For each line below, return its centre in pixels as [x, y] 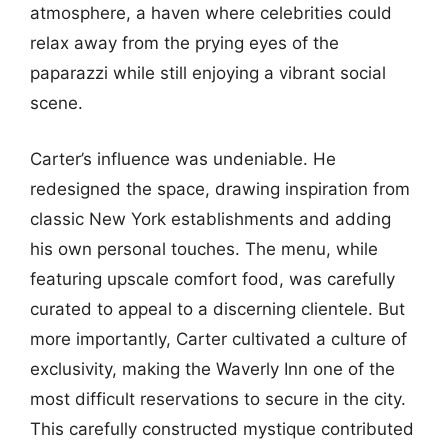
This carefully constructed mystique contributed [222, 428]
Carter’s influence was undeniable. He [183, 158]
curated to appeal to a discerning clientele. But [217, 308]
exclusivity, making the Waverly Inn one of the [212, 368]
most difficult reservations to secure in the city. [218, 398]
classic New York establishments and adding [210, 218]
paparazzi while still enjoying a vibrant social [208, 73]
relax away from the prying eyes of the [184, 43]
